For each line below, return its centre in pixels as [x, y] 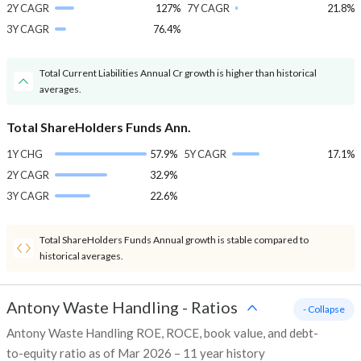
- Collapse [324, 309]
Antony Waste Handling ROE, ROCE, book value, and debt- [162, 333]
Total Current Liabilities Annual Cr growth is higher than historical [178, 73]
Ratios [214, 307]
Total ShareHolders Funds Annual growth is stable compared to [174, 240]
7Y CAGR [208, 8]
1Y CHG [25, 154]
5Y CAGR [205, 154]
